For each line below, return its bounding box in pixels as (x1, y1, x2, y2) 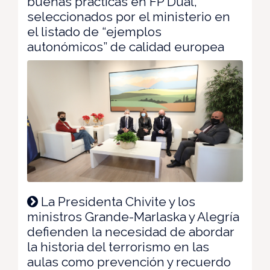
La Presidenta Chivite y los (38, 193, 195, 209)
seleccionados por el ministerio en (27, 9, 230, 25)
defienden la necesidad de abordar (27, 224, 234, 239)
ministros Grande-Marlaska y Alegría (27, 209, 239, 224)
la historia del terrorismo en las (27, 239, 209, 254)
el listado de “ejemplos (27, 24, 162, 40)
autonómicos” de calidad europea (27, 39, 224, 55)
